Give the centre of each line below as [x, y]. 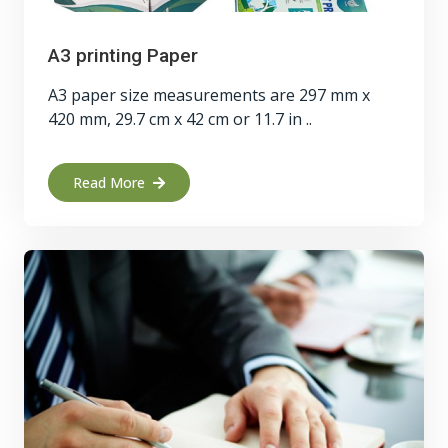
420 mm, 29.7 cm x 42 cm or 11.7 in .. [180, 119]
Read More [109, 182]
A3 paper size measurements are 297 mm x [209, 95]
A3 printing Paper [123, 55]
